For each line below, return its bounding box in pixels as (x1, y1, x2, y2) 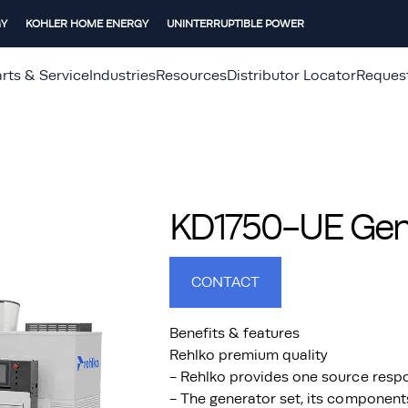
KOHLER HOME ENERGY (25, 17, 148, 30)
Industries (89, 67, 156, 84)
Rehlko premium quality (169, 347, 329, 363)
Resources (156, 67, 227, 84)
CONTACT (191, 274, 260, 291)
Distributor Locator (227, 67, 356, 84)
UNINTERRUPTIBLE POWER (167, 17, 304, 30)
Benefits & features (169, 325, 301, 342)
